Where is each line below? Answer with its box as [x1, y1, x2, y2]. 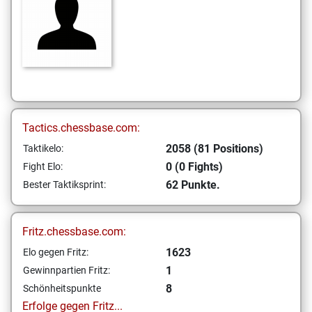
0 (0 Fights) [166, 160, 223, 173]
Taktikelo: [23, 143, 63, 154]
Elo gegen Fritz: [23, 247, 88, 258]
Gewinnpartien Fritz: [23, 265, 110, 276]
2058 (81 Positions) [166, 142, 263, 155]
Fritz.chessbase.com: [22, 225, 126, 238]
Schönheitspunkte [23, 283, 101, 294]
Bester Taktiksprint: [23, 179, 106, 190]
